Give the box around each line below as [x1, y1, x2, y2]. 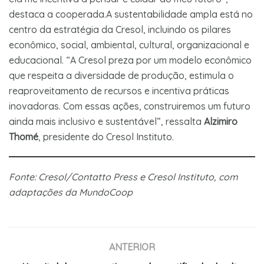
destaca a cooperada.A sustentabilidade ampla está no [9, 8, 253, 20]
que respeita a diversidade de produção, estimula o [9, 69, 234, 81]
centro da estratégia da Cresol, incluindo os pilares [9, 23, 231, 35]
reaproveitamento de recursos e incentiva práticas [9, 84, 229, 97]
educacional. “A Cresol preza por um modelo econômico [9, 54, 252, 66]
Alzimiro [204, 115, 237, 127]
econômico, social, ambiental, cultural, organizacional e [9, 38, 249, 51]
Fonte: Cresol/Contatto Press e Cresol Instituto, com [9, 170, 238, 183]
